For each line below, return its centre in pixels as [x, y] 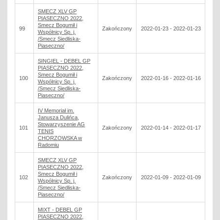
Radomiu [48, 145]
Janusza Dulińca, [58, 117]
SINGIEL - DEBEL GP [64, 61]
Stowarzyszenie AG [61, 124]
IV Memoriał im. [56, 110]
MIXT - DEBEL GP [60, 210]
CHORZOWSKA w [60, 138]
